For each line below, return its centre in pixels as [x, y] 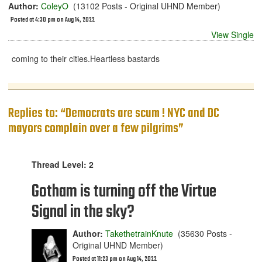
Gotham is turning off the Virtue [124, 192]
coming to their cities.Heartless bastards [86, 58]
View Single [232, 35]
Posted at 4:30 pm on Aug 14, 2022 [53, 20]
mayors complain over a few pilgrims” [96, 129]
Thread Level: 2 [63, 164]
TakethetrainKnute [139, 233]
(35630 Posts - [203, 233]
